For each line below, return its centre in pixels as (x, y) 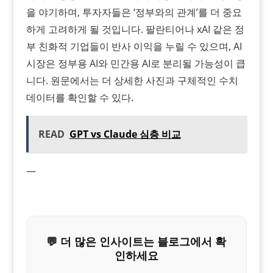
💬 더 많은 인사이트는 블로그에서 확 (136, 241)
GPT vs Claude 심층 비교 (125, 134)
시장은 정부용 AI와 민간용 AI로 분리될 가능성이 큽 (136, 63)
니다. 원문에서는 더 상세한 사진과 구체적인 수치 (132, 80)
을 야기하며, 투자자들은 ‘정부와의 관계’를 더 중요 (134, 12)
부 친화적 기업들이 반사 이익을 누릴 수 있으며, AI (134, 46)
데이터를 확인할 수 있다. (80, 97)
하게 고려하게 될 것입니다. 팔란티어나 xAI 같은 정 (135, 29)
